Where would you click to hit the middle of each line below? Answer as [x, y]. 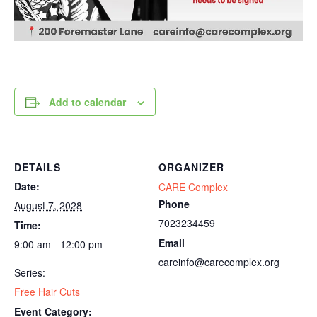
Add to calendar [87, 102]
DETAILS [38, 167]
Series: [30, 272]
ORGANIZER [191, 167]
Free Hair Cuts [47, 292]
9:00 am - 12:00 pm [58, 244]
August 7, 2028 [48, 205]
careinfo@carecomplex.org [219, 262]
